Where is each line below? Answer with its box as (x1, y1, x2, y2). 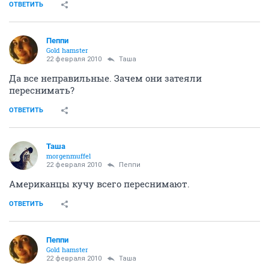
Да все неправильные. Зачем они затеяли (9, 72, 202, 85)
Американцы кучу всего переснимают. (9, 178, 190, 190)
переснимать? (9, 84, 74, 97)
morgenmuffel (46, 151, 91, 161)
